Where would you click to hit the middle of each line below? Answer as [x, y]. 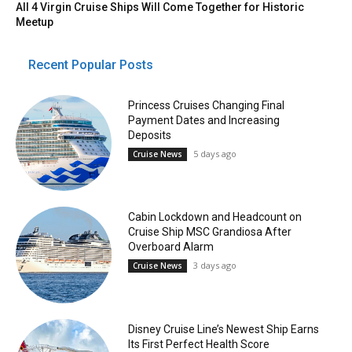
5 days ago [214, 153]
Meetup [35, 22]
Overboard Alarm [170, 247]
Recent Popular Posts [91, 64]
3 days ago [214, 266]
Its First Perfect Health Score [198, 344]
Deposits [149, 135]
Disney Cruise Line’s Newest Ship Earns [223, 329]
